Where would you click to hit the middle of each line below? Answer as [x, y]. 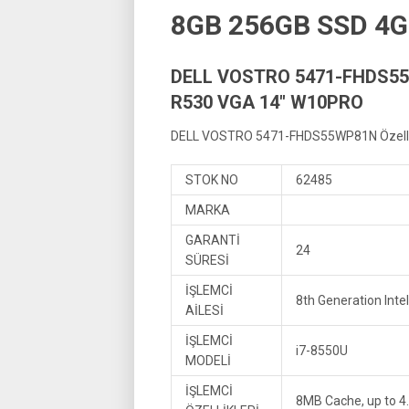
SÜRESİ [207, 260]
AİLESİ [204, 310]
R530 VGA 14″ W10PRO [267, 102]
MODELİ [208, 361]
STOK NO [212, 180]
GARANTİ [213, 240]
